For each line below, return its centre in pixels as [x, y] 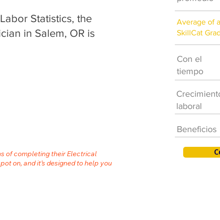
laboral [189, 106]
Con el [189, 59]
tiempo [190, 71]
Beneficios [197, 129]
